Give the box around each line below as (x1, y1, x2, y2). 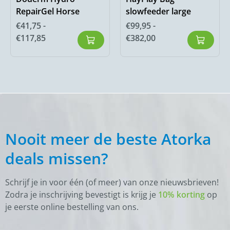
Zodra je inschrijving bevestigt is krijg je (5, 189, 158, 201)
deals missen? (5, 148, 108, 169)
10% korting (158, 189, 205, 201)
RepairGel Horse (16, 6, 80, 17)
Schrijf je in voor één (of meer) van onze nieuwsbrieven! (5, 177, 219, 188)
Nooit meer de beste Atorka (5, 128, 211, 150)
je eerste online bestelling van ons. (5, 201, 139, 213)
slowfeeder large (126, 6, 191, 17)
